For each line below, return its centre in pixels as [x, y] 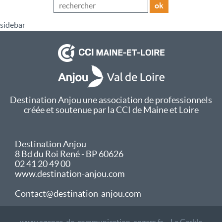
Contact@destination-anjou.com [78, 193]
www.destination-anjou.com [70, 173]
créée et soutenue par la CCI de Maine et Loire [111, 110]
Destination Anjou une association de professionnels [111, 100]
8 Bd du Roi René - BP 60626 [69, 154]
